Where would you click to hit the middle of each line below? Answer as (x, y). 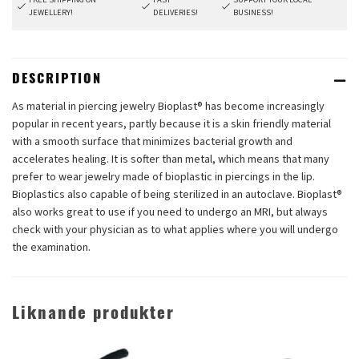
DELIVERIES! (176, 12)
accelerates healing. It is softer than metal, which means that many (171, 159)
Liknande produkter (93, 315)
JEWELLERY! (51, 12)
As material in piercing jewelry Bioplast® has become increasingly (168, 106)
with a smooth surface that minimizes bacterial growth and (152, 141)
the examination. (51, 247)
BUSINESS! (253, 12)
